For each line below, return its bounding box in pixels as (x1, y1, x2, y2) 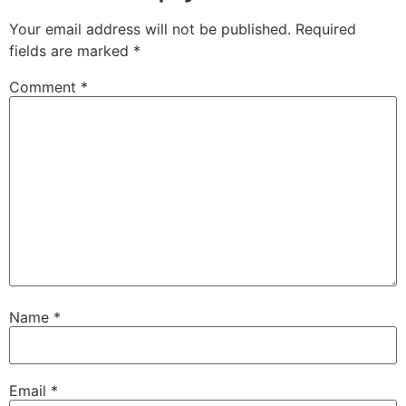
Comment (9, 77, 81, 96)
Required (295, 19, 356, 38)
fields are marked (9, 41, 133, 60)
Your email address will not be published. (9, 19, 291, 38)
